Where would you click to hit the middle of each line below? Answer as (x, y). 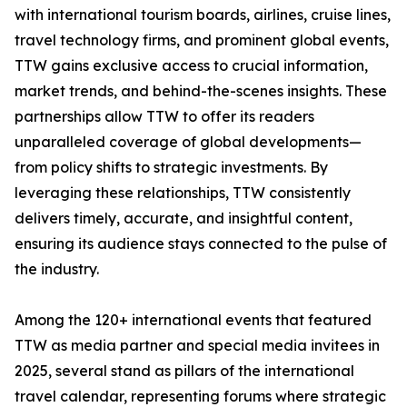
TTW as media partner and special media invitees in (197, 346)
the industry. (57, 269)
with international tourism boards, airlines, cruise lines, (203, 15)
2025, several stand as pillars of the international (184, 371)
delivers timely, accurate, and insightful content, (184, 218)
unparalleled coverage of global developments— (188, 142)
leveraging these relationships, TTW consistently (183, 193)
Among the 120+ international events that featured (193, 320)
